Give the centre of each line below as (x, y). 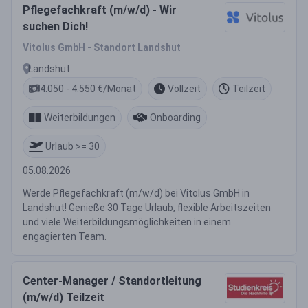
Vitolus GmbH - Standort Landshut (102, 47)
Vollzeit (184, 88)
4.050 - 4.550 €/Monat (88, 88)
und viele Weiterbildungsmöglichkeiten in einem (127, 222)
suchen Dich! (55, 26)
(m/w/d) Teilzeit (64, 297)
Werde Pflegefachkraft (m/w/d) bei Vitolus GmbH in (136, 193)
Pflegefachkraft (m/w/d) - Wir (100, 10)
